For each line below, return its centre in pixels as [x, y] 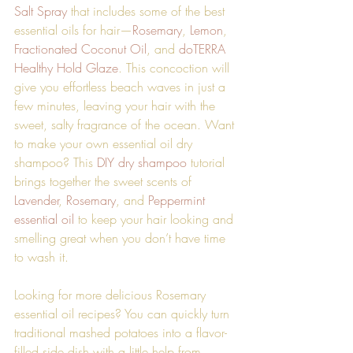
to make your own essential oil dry [105, 143]
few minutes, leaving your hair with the [117, 105]
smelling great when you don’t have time [122, 238]
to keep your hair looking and [156, 219]
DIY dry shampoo [142, 162]
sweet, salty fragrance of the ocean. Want [126, 124]
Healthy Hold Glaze [66, 67]
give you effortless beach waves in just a [122, 86]
